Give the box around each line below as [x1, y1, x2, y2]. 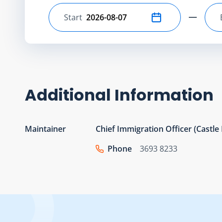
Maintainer [25, 123, 66, 134]
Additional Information [25, 83, 214, 106]
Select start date [63, 17, 124, 28]
